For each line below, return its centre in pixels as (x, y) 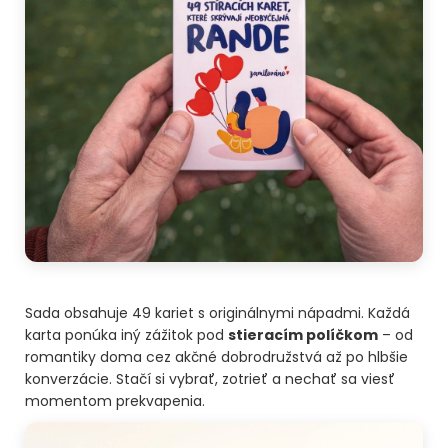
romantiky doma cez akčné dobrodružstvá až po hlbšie (216, 356)
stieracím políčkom (303, 334)
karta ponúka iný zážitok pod (126, 334)
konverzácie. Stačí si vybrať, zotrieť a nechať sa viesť (210, 378)
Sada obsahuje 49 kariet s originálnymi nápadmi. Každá (217, 312)
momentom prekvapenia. (115, 400)
